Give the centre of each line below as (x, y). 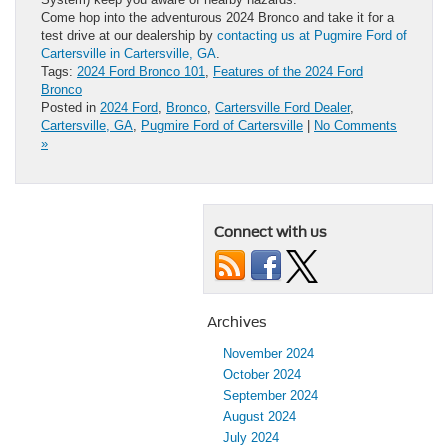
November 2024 (268, 353)
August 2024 (259, 416)
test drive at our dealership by (129, 35)
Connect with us (270, 231)
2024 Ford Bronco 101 (141, 71)
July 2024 (251, 437)
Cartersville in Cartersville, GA (128, 53)
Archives (237, 321)
